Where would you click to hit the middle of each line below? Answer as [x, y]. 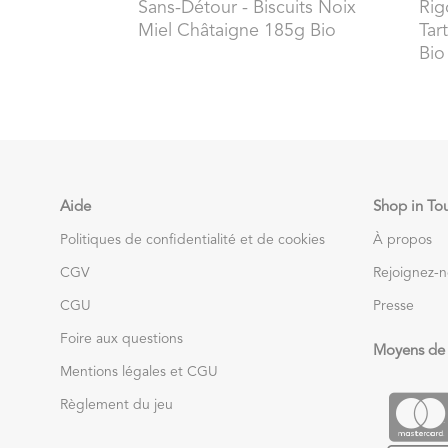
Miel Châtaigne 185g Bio [236, 31]
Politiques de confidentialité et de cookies [192, 239]
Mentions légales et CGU [139, 371]
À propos [402, 239]
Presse [393, 305]
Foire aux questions [121, 338]
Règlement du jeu [116, 404]
